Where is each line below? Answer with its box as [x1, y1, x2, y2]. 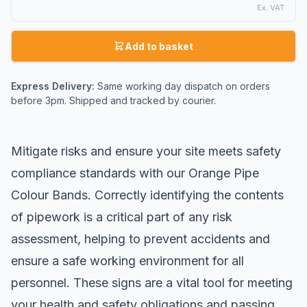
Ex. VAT [257, 2, 284, 12]
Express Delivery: [11, 79, 95, 92]
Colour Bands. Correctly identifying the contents [11, 187, 284, 202]
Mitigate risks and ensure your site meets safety [11, 143, 281, 158]
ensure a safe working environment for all [11, 253, 244, 268]
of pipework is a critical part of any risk [11, 209, 232, 224]
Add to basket [125, 40, 193, 52]
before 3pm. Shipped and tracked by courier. [11, 94, 216, 106]
